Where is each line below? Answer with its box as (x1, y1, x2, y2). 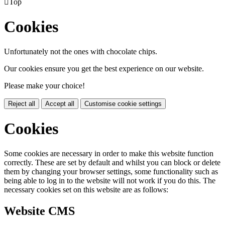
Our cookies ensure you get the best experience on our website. (4, 64, 204, 73)
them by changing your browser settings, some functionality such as (4, 167, 218, 176)
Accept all (45, 99, 74, 107)
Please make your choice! (4, 81, 85, 90)
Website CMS (4, 204, 75, 217)
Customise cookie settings (84, 99, 162, 107)
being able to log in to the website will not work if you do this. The (4, 176, 215, 185)
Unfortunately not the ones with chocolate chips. (4, 47, 157, 56)
